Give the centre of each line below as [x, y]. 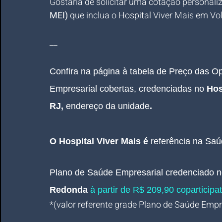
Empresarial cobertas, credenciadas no [127, 89]
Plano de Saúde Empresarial [106, 172]
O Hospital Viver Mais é [100, 141]
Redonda [70, 190]
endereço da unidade [108, 106]
